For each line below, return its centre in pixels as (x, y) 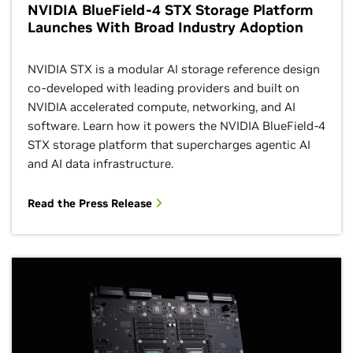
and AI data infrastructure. (100, 163)
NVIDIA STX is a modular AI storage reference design (174, 69)
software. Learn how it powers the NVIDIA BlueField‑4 (176, 125)
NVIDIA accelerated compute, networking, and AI (162, 106)
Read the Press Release (91, 203)
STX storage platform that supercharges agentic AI (169, 144)
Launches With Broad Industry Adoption (165, 27)
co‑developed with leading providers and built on (163, 87)
